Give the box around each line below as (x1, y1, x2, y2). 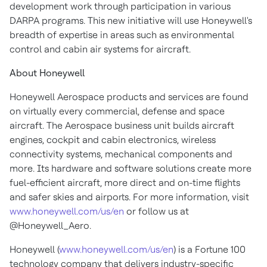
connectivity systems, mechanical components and (10, 148, 232, 160)
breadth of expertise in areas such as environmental (10, 29, 234, 41)
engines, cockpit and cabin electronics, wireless (10, 134, 216, 145)
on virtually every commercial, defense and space (10, 105, 225, 117)
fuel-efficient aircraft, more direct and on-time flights (10, 177, 240, 188)
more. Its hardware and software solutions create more (10, 163, 252, 174)
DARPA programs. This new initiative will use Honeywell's (10, 15, 252, 26)
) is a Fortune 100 (173, 244, 246, 255)
